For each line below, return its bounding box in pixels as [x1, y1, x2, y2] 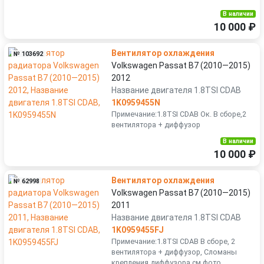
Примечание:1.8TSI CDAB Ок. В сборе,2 [111, 110, 246, 118]
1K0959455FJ [111, 225, 164, 235]
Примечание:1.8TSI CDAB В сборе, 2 [111, 237, 235, 246]
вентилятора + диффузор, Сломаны [111, 247, 237, 256]
